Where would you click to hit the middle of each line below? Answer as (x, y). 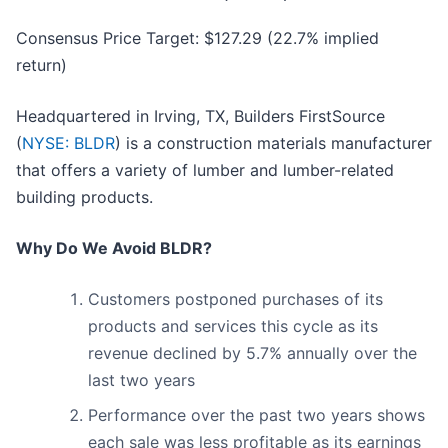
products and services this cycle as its (233, 326)
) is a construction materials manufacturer (273, 143)
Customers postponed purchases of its (235, 299)
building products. (84, 197)
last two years (141, 380)
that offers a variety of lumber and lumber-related (205, 170)
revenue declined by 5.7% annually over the (252, 353)
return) (41, 65)
